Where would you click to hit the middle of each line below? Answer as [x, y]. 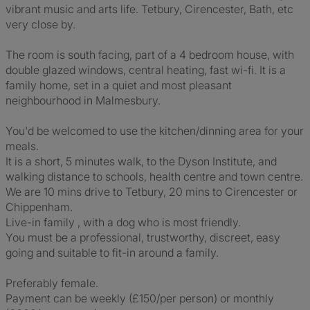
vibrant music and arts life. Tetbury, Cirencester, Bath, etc [149, 9]
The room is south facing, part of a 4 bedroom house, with [150, 55]
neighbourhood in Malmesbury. [83, 100]
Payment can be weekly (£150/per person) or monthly [140, 298]
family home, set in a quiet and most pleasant [119, 85]
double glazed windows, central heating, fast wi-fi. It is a [146, 70]
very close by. [40, 24]
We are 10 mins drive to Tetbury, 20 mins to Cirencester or [152, 192]
